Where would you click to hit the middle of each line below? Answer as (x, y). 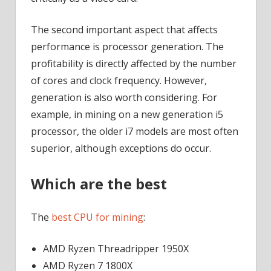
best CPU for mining (97, 217)
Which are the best (99, 184)
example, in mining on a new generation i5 (127, 115)
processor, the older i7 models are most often (135, 132)
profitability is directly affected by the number (134, 64)
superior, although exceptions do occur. (121, 149)
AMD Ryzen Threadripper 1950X (116, 249)
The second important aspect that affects (124, 30)
